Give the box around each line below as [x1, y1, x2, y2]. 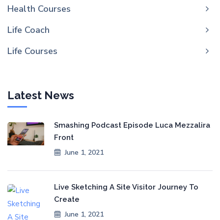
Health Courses [7, 2, 71, 15]
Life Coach [7, 24, 50, 36]
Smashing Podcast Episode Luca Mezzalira [54, 120, 210, 130]
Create [54, 194, 80, 204]
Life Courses [7, 45, 57, 57]
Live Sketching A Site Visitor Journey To [54, 182, 198, 192]
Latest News [7, 88, 74, 102]
